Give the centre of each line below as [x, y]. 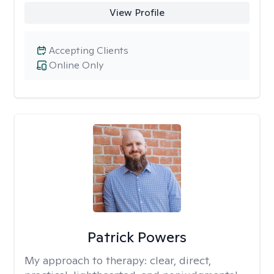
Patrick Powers [137, 237]
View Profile [137, 13]
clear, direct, [180, 260]
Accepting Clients [89, 50]
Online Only [76, 65]
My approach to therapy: [87, 260]
